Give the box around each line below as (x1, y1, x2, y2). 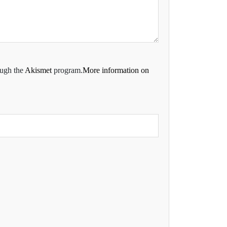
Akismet (25, 65, 52, 74)
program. (52, 65, 83, 74)
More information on (83, 65, 149, 74)
